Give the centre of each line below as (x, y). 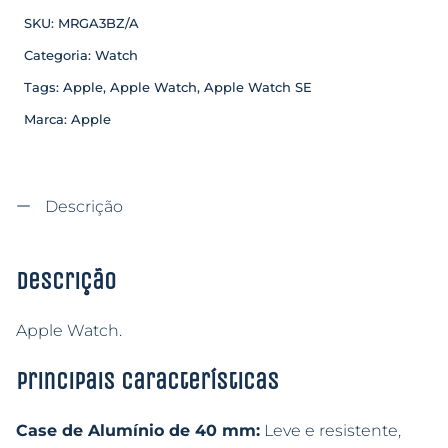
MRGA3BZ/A (98, 23)
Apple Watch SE (258, 87)
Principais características (147, 381)
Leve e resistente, (330, 431)
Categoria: (59, 55)
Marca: (47, 119)
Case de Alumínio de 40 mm (136, 431)
